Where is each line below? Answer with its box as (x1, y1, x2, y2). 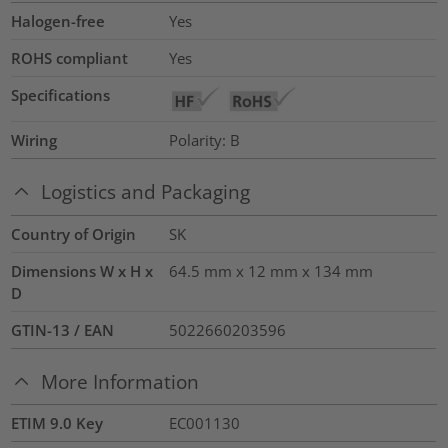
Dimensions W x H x (11, 260, 154, 281)
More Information (41, 368, 200, 394)
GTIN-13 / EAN (11, 319, 115, 340)
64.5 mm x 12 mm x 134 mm (168, 260, 373, 281)
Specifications (11, 85, 111, 106)
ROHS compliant (11, 48, 129, 69)
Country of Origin (11, 223, 137, 244)
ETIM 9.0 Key (11, 413, 104, 434)
